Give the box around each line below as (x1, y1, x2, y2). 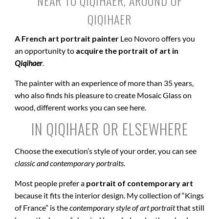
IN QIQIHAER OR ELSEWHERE (31, 117, 188, 140)
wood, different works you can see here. (15, 102, 146, 112)
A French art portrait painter (15, 33, 119, 43)
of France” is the (15, 202, 69, 212)
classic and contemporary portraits (15, 158, 124, 168)
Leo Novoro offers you (119, 33, 195, 43)
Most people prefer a (15, 178, 85, 188)
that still (175, 202, 204, 212)
